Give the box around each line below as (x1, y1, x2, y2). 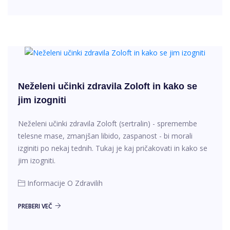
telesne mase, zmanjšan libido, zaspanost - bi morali (18, 131, 193, 141)
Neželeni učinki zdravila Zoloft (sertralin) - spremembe (18, 119, 197, 128)
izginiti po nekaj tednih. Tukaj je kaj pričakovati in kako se (18, 143, 207, 153)
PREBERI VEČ (18, 202, 52, 210)
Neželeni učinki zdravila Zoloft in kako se (18, 81, 197, 91)
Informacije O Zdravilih (27, 178, 103, 188)
